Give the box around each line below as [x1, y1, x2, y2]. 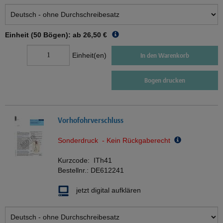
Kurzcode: [58, 156, 94, 165]
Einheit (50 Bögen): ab [5, 31, 81, 39]
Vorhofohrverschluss [58, 116, 123, 125]
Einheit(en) [72, 51, 107, 60]
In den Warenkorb [140, 51, 189, 59]
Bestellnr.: [58, 166, 91, 175]
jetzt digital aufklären [76, 186, 141, 195]
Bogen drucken [144, 77, 185, 85]
